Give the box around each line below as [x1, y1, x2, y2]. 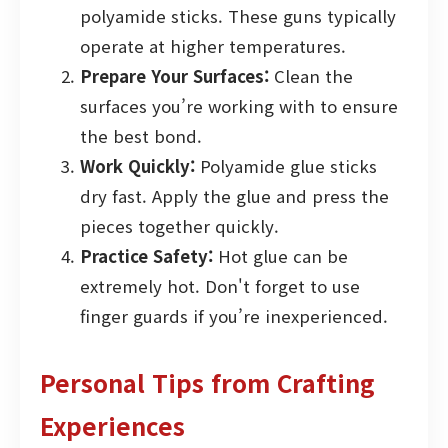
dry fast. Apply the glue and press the [80, 184, 389, 209]
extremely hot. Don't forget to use [80, 274, 360, 299]
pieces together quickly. [80, 214, 279, 239]
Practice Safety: [80, 244, 213, 269]
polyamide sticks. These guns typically [80, 4, 396, 29]
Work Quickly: [80, 154, 195, 179]
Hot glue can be [213, 244, 348, 269]
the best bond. [80, 124, 202, 149]
